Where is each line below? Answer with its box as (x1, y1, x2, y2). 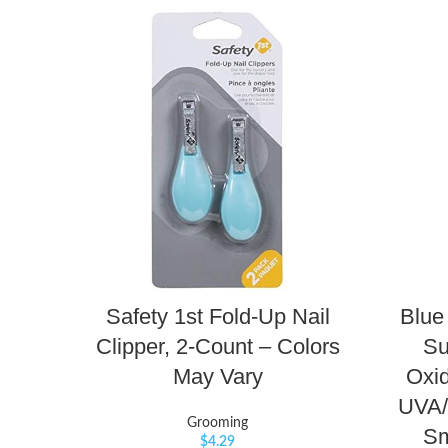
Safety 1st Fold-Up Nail (105, 304, 330, 330)
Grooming (187, 416, 248, 431)
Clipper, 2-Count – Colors (95, 334, 340, 360)
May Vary (172, 364, 263, 390)
